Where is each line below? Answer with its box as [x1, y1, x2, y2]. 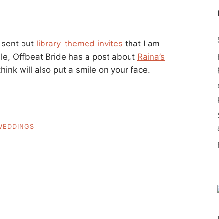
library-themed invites [36, 38, 123, 48]
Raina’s [137, 51, 165, 62]
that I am [123, 38, 160, 48]
